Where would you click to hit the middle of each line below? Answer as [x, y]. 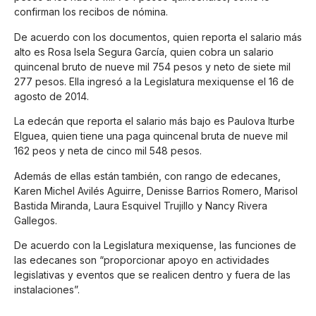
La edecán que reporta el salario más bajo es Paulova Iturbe [154, 121]
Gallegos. [36, 220]
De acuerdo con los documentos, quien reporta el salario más [158, 37]
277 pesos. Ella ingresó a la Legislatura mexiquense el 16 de [154, 81]
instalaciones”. [47, 289]
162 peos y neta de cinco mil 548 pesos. [108, 151]
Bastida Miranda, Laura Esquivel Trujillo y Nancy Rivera [141, 205]
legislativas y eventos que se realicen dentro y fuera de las [152, 274]
